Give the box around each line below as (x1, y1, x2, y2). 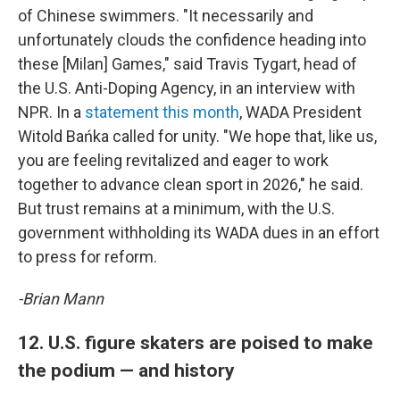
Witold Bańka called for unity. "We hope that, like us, (18, 127, 377, 146)
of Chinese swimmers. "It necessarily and (18, 6, 313, 25)
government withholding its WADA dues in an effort (18, 223, 379, 242)
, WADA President (239, 103, 362, 121)
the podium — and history (18, 359, 239, 381)
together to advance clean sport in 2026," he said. (18, 175, 363, 194)
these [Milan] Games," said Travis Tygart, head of (18, 54, 357, 73)
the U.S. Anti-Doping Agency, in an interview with (18, 79, 355, 97)
